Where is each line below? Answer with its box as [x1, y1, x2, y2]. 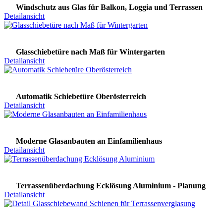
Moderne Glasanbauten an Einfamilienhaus [16, 136, 162, 145]
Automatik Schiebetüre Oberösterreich [16, 92, 146, 101]
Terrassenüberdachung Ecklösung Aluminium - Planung [16, 181, 206, 190]
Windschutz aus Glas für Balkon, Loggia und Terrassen [16, 2, 203, 11]
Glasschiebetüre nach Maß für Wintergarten [16, 47, 165, 56]
